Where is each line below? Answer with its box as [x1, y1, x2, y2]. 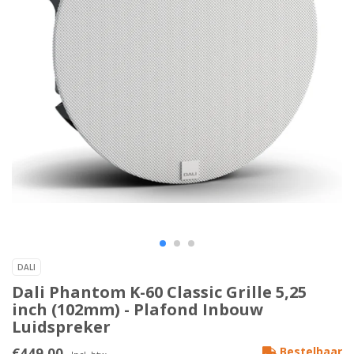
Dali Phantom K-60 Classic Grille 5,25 [12, 281, 307, 303]
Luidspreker [12, 316, 111, 338]
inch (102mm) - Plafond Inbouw [12, 299, 263, 321]
